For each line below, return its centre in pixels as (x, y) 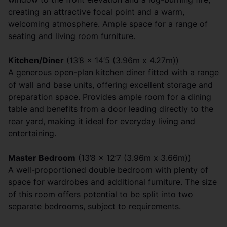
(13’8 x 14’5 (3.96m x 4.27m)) (121, 61)
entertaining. (32, 134)
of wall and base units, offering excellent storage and (110, 85)
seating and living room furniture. (72, 36)
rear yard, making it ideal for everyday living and (102, 121)
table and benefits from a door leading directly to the (111, 109)
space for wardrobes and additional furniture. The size (112, 182)
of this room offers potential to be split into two (101, 194)
